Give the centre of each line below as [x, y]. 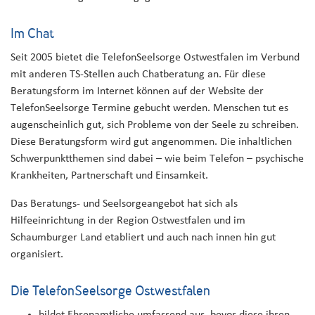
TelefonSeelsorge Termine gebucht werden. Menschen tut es [149, 108]
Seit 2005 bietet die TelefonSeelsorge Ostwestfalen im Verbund [155, 57]
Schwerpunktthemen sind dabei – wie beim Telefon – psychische [157, 159]
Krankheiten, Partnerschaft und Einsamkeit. [109, 175]
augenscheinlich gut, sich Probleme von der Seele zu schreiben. [155, 125]
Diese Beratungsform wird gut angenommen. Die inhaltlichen [151, 142]
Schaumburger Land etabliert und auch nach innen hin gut [143, 237]
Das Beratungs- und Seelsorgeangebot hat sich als [124, 204]
